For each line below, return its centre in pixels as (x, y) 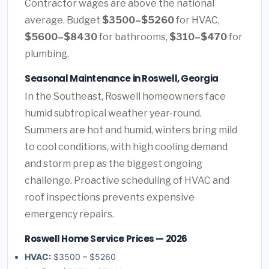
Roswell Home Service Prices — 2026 (106, 239)
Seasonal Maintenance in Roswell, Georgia (122, 79)
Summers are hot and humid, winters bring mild (131, 130)
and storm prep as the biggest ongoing (113, 164)
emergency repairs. (69, 214)
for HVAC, (197, 20)
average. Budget (63, 20)
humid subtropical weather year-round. (113, 113)
